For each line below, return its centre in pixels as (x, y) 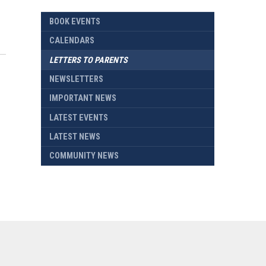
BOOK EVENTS (75, 21)
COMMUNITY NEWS (84, 156)
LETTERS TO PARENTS (88, 60)
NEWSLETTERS (76, 79)
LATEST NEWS (75, 137)
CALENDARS (72, 41)
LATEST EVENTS (78, 118)
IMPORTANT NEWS (83, 99)
